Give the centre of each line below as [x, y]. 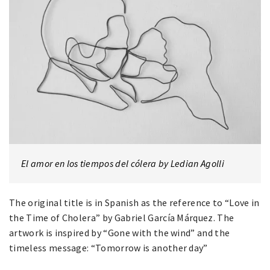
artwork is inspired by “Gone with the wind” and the [120, 233]
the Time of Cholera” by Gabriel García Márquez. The [122, 218]
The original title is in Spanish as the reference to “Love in [134, 203]
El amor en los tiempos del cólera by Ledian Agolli [123, 164]
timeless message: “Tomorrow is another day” [108, 248]
